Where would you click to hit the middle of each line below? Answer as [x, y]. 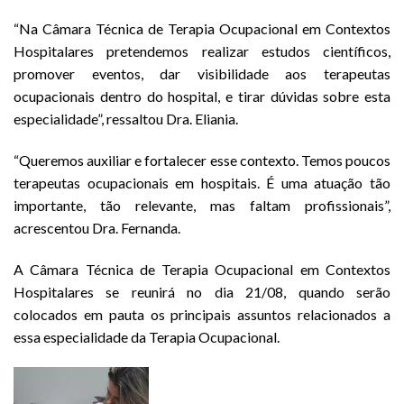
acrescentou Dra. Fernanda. [97, 228]
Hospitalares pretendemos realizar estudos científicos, [202, 51]
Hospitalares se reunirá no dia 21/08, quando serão [202, 292]
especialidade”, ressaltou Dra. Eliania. [126, 119]
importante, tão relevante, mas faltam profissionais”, [202, 206]
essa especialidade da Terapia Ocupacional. [147, 337]
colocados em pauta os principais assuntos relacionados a [202, 315]
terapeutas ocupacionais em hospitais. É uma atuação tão [202, 183]
